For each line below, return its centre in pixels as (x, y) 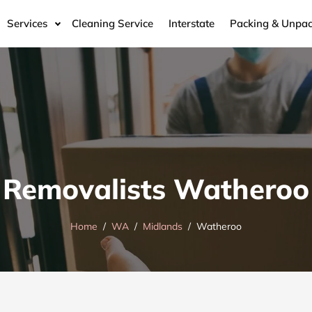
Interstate (192, 23)
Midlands (163, 227)
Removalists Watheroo (156, 189)
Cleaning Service (112, 23)
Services (27, 23)
